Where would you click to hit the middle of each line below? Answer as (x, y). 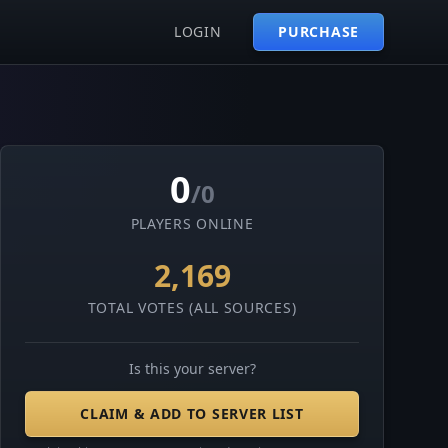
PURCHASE (318, 31)
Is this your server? (192, 368)
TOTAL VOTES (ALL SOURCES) (192, 307)
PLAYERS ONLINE (192, 223)
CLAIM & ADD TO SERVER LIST (192, 413)
